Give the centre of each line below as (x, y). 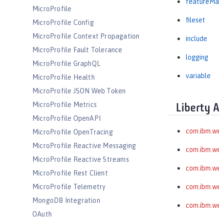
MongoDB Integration (66, 200)
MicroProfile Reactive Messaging (84, 146)
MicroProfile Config (63, 22)
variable (198, 76)
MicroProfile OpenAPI (66, 118)
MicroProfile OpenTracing (73, 132)
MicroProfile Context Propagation (86, 36)
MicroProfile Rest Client (70, 173)
